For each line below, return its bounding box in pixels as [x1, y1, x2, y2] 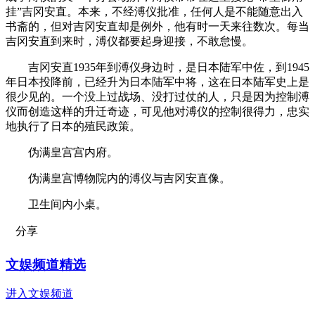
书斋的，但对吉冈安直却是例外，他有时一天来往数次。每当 [6, 20, 309, 32]
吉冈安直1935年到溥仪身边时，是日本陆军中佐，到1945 [6, 60, 309, 73]
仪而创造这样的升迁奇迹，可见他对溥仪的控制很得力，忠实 [6, 105, 309, 117]
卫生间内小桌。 [6, 198, 107, 210]
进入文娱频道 [6, 288, 73, 300]
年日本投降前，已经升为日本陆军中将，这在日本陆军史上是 [6, 75, 309, 88]
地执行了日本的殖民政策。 [6, 120, 141, 132]
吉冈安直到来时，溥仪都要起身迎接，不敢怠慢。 [6, 34, 253, 47]
